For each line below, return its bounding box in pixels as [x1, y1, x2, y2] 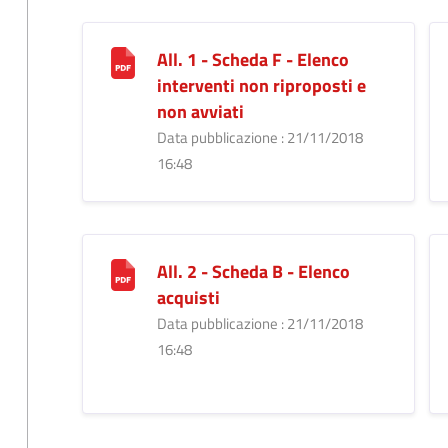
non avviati [156, 97, 244, 125]
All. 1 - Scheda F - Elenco [156, 45, 349, 73]
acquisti [156, 283, 220, 311]
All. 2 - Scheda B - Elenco [156, 257, 350, 285]
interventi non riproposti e [156, 71, 366, 99]
